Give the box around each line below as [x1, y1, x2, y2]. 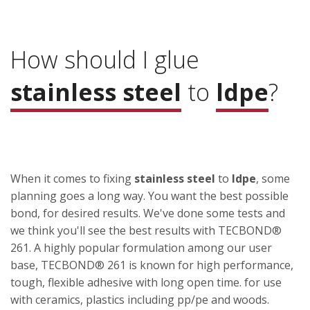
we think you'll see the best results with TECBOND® [10, 223, 282, 239]
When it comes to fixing [10, 171, 134, 187]
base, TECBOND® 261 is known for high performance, [10, 257, 293, 273]
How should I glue [10, 44, 199, 76]
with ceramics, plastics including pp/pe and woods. [10, 292, 269, 308]
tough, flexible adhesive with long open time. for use [10, 275, 282, 291]
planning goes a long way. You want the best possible [10, 188, 289, 204]
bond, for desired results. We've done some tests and [10, 206, 285, 221]
